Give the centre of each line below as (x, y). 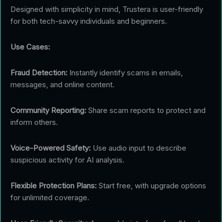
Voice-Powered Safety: (51, 148)
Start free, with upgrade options (151, 185)
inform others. (34, 122)
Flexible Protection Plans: (54, 185)
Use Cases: (30, 47)
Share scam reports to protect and (146, 110)
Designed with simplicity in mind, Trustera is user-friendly (107, 9)
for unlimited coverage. (50, 197)
